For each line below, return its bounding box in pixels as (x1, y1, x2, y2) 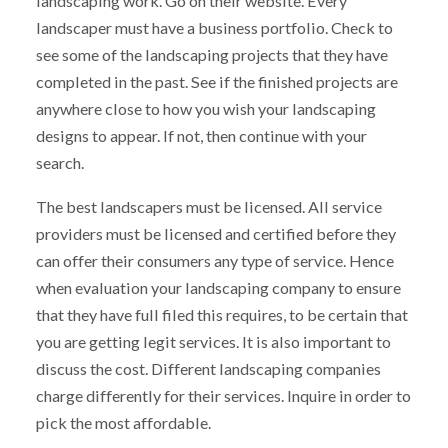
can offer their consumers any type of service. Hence (35, 251, 394, 271)
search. (35, 152, 84, 172)
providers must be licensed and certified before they (35, 224, 396, 244)
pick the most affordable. (35, 413, 211, 433)
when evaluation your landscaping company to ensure (35, 278, 401, 298)
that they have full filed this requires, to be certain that (35, 305, 408, 325)
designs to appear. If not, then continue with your (35, 125, 367, 145)
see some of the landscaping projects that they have (35, 44, 388, 64)
